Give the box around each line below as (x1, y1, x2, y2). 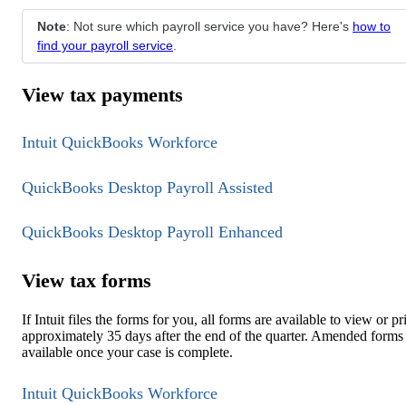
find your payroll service (37, 37, 173, 53)
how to (353, 18, 391, 34)
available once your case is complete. (22, 343, 233, 360)
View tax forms (22, 268, 151, 292)
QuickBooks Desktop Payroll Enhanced (22, 223, 283, 242)
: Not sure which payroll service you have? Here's (66, 18, 353, 34)
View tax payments (22, 83, 183, 107)
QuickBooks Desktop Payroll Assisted (22, 178, 273, 197)
